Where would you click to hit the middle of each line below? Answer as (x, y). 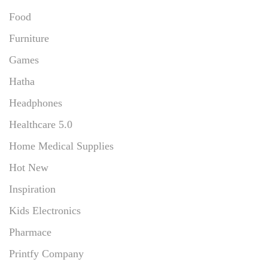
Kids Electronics (45, 210)
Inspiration (32, 189)
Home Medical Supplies (61, 146)
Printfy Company (46, 253)
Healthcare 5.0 (41, 124)
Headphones (36, 103)
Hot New (29, 167)
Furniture (29, 38)
